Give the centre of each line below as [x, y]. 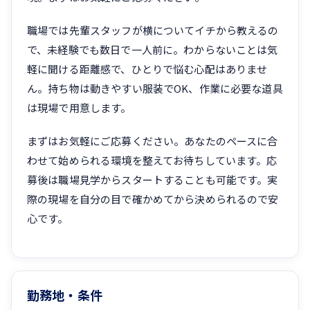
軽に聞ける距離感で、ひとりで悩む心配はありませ [147, 69]
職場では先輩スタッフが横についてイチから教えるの [153, 30]
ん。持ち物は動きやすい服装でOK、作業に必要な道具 [155, 89]
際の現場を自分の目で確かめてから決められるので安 [153, 199]
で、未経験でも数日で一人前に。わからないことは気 [153, 50]
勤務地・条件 [65, 295]
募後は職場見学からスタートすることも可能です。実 [153, 180]
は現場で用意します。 [79, 108]
